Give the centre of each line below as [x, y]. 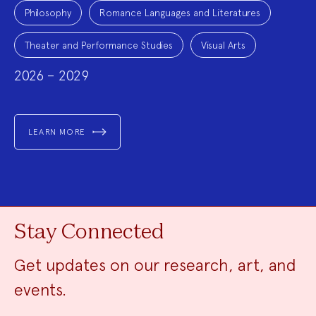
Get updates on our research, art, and [155, 265]
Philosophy [48, 12]
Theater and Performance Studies [99, 45]
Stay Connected [89, 232]
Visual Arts [223, 45]
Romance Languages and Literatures [180, 12]
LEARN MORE [57, 132]
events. [40, 289]
